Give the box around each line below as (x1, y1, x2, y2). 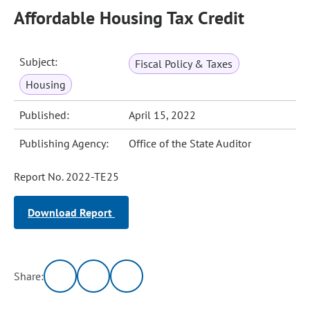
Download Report (28, 206, 115, 219)
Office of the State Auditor (129, 136, 251, 150)
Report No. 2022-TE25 (14, 170, 119, 183)
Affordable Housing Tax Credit (14, 6, 244, 29)
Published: (19, 108, 70, 122)
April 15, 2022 (129, 108, 197, 122)
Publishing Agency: (19, 136, 109, 150)
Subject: (19, 55, 58, 69)
